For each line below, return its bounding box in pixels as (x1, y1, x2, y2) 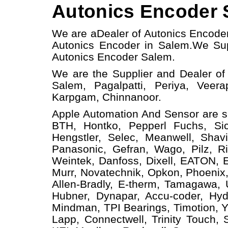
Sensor (164, 107, 203, 120)
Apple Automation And (52, 107, 165, 120)
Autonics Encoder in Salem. (52, 39, 192, 51)
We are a (52, 27, 97, 40)
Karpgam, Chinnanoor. (52, 91, 161, 103)
